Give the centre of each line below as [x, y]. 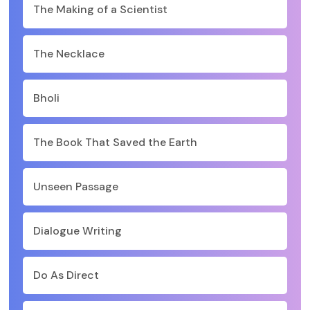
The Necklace [69, 54]
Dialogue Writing [77, 231]
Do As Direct [66, 275]
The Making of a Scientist [100, 9]
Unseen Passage [76, 186]
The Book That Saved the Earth [115, 142]
